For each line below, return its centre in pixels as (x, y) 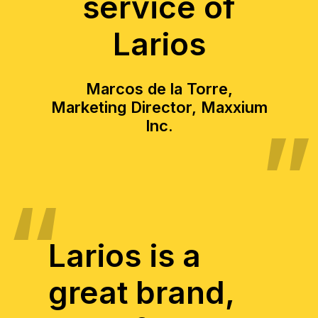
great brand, (141, 292)
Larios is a (124, 256)
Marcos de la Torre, (159, 89)
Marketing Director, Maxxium (159, 107)
